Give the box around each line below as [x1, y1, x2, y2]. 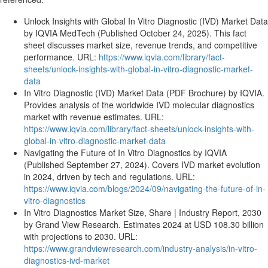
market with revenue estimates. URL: [24, 111, 164, 123]
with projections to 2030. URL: [24, 230, 138, 242]
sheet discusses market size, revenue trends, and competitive [24, 39, 257, 51]
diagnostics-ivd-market [24, 254, 109, 266]
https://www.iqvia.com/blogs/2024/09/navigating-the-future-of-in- [24, 182, 266, 194]
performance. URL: [24, 51, 99, 63]
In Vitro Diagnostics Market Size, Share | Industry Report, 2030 [24, 206, 261, 218]
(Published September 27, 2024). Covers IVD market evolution [24, 159, 260, 170]
